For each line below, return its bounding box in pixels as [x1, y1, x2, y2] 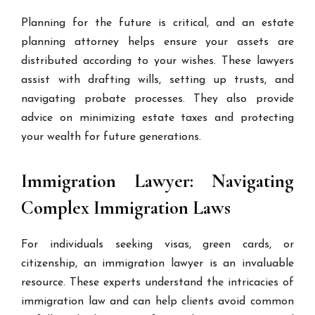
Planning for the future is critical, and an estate [21, 18, 294, 29]
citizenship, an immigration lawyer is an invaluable [21, 258, 294, 269]
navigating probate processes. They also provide [21, 94, 294, 105]
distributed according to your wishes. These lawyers [21, 56, 294, 67]
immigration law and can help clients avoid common [21, 296, 294, 307]
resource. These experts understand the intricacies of [21, 277, 294, 288]
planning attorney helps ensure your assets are [21, 37, 294, 48]
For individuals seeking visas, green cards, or [21, 239, 294, 250]
